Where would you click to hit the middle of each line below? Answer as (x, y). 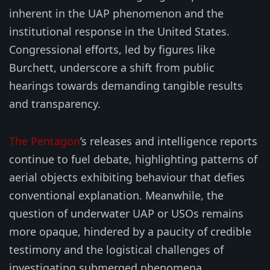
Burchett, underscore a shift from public (112, 67)
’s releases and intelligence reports (169, 141)
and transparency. (55, 103)
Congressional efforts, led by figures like (112, 49)
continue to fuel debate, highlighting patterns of (133, 159)
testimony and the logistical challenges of (116, 249)
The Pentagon (45, 141)
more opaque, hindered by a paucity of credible (130, 231)
